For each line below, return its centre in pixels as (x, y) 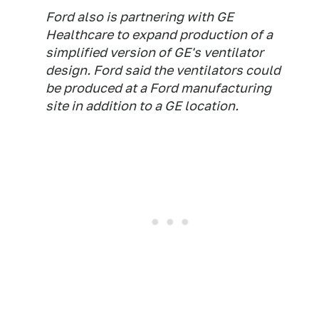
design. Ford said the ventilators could (163, 70)
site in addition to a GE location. (142, 105)
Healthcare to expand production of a (159, 34)
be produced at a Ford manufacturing (158, 88)
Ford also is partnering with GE (140, 16)
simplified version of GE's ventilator (155, 52)
